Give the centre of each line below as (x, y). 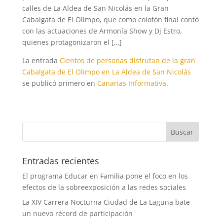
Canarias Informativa (131, 83)
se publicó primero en (59, 83)
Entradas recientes (60, 161)
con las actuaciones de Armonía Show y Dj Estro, (102, 31)
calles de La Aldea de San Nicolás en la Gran (95, 8)
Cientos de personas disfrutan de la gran (127, 60)
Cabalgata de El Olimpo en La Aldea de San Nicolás (106, 72)
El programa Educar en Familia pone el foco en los (105, 176)
